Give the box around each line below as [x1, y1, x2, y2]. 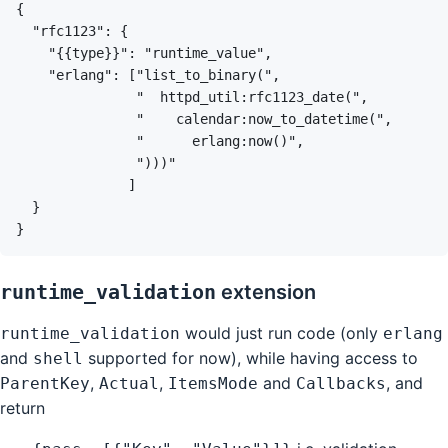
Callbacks [296, 373, 386, 393]
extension [216, 279, 316, 304]
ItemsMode [168, 373, 258, 393]
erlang [383, 323, 443, 343]
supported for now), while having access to [83, 347, 418, 368]
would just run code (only [180, 322, 383, 343]
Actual [99, 373, 159, 393]
